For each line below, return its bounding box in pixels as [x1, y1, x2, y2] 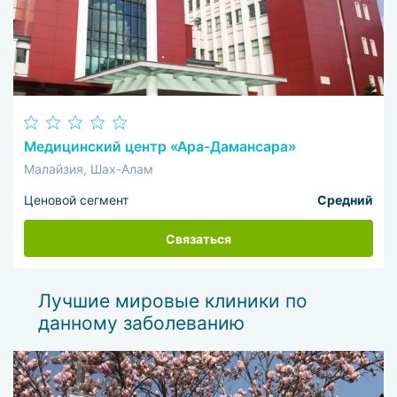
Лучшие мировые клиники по [37, 290, 307, 313]
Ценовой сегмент [24, 192, 129, 208]
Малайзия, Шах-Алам [24, 160, 154, 176]
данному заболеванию [37, 312, 245, 335]
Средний [316, 192, 373, 208]
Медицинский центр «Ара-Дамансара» [24, 138, 297, 156]
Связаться [166, 230, 231, 246]
